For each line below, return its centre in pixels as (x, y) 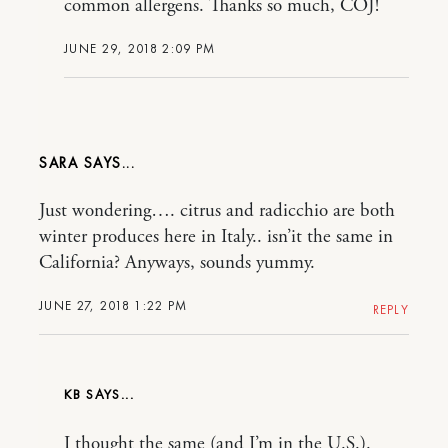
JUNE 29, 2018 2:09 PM (140, 48)
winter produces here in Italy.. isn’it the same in (216, 236)
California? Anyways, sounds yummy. (177, 262)
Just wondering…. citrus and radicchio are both (217, 210)
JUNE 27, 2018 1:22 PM (113, 305)
